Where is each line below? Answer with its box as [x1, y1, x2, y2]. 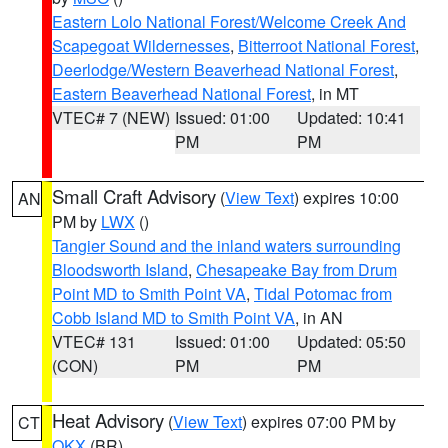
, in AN [295, 306, 343, 329]
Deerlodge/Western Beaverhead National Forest [52, 58, 394, 81]
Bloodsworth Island [52, 258, 188, 281]
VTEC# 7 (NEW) [52, 106, 170, 129]
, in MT [311, 82, 359, 105]
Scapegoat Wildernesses [52, 34, 230, 57]
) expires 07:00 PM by [242, 410, 396, 433]
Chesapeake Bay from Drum [196, 258, 397, 281]
